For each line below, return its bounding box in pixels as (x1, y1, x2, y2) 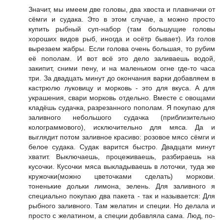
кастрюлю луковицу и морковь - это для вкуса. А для (28, 84, 215, 92)
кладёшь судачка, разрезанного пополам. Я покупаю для (28, 104, 215, 112)
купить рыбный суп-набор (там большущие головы (28, 25, 215, 33)
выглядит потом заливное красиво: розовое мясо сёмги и (28, 133, 215, 141)
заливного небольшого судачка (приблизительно (28, 113, 215, 122)
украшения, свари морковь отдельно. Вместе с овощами (28, 94, 215, 102)
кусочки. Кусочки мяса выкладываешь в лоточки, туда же (28, 163, 215, 171)
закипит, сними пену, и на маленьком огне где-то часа (28, 64, 215, 73)
